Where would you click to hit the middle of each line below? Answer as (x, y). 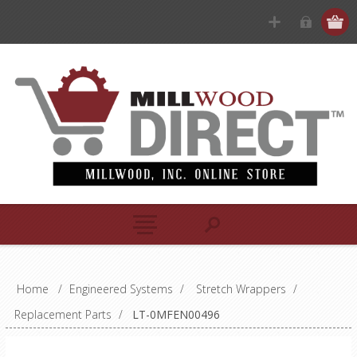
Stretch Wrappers (241, 288)
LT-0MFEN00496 (176, 314)
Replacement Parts (63, 314)
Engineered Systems (121, 288)
